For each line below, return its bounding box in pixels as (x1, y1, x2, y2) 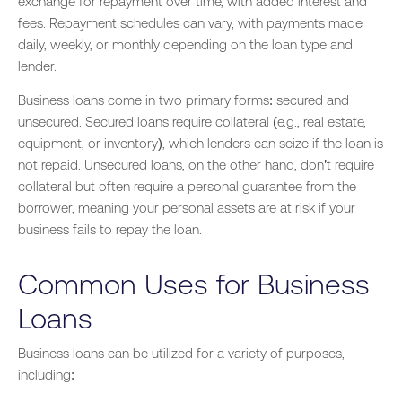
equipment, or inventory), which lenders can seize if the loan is (18, 135, 383, 152)
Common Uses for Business (18, 267, 370, 301)
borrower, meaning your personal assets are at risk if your (18, 200, 355, 216)
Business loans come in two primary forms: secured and (18, 92, 349, 109)
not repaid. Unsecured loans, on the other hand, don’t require (18, 157, 374, 173)
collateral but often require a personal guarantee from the (18, 179, 356, 195)
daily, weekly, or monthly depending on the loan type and (18, 37, 353, 52)
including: (18, 367, 74, 383)
